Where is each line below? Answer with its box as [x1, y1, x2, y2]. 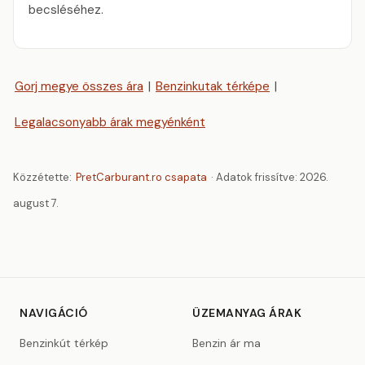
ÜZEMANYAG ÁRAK [192, 306, 301, 320]
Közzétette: [13, 170, 74, 184]
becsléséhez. [29, 2, 103, 18]
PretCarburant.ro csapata [76, 170, 207, 184]
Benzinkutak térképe [156, 77, 270, 95]
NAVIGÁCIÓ [20, 306, 88, 320]
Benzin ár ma [192, 336, 261, 350]
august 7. [13, 196, 59, 210]
